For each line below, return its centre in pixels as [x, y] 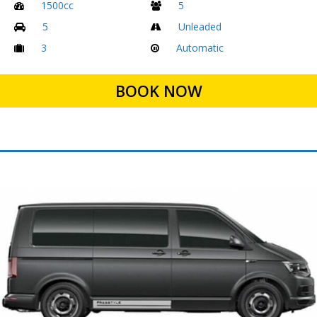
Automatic [200, 47]
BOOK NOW [158, 91]
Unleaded [200, 26]
